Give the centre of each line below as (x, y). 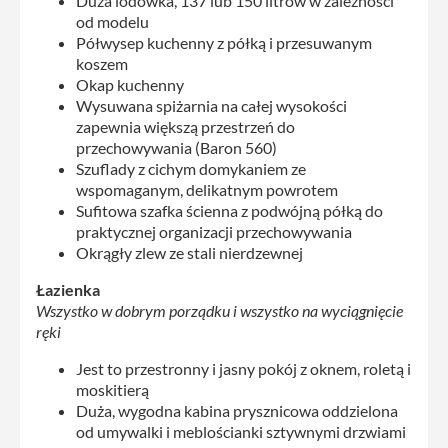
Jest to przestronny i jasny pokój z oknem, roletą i (243, 368)
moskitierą (112, 389)
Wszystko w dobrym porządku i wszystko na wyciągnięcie (219, 310)
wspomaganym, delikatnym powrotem (207, 189)
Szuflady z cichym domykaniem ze (191, 168)
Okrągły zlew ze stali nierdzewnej (189, 252)
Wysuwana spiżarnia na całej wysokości (211, 105)
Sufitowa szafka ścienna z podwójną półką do (229, 210)
